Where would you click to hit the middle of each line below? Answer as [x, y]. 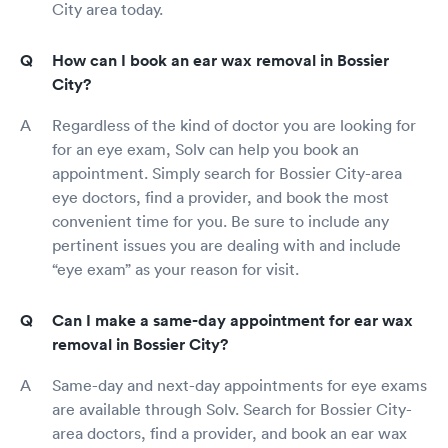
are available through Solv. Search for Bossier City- [232, 409]
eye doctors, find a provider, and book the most [220, 197]
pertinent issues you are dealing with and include [226, 245]
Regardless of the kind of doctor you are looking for [234, 125]
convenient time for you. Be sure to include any [220, 221]
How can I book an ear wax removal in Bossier [220, 60]
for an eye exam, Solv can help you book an [205, 149]
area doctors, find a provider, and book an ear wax [229, 433]
